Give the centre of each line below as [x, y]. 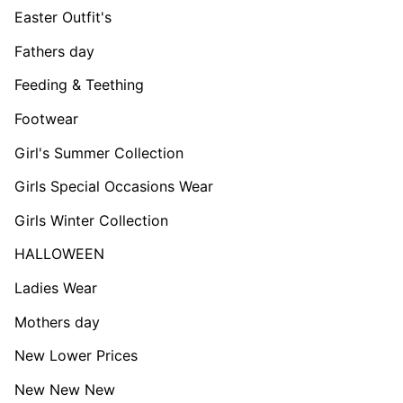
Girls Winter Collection [91, 220]
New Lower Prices [76, 356]
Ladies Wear [56, 287]
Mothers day [57, 322]
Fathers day [54, 51]
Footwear [46, 119]
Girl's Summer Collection [99, 152]
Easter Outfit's [63, 18]
